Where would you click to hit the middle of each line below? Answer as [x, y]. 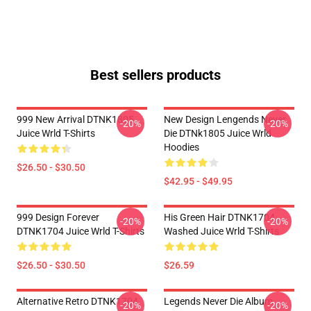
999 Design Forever [58, 217]
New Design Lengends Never [225, 119]
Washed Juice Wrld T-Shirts [221, 231]
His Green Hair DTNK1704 [219, 217]
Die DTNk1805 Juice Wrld [218, 133]
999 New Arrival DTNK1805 [75, 119]
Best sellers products [155, 75]
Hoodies [182, 147]
